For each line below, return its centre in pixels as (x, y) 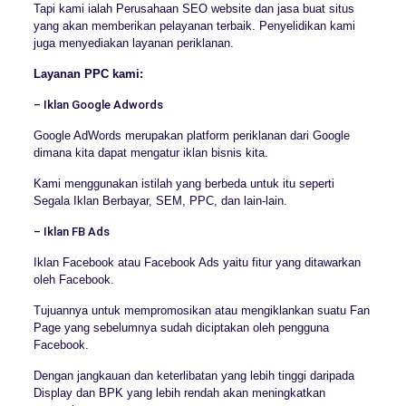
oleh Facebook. (73, 280)
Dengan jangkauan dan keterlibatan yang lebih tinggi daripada (193, 376)
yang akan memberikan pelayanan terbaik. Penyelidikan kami (194, 26)
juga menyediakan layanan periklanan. (133, 43)
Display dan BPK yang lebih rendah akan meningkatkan (179, 393)
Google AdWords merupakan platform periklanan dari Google (191, 136)
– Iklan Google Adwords (98, 105)
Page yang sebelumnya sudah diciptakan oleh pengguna (181, 328)
